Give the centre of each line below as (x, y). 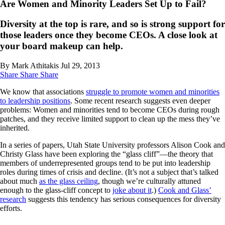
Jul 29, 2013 (80, 66)
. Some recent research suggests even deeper (140, 101)
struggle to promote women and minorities (153, 92)
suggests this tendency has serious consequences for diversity (124, 199)
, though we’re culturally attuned (149, 181)
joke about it (132, 190)
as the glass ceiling (69, 181)
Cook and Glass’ (185, 190)
